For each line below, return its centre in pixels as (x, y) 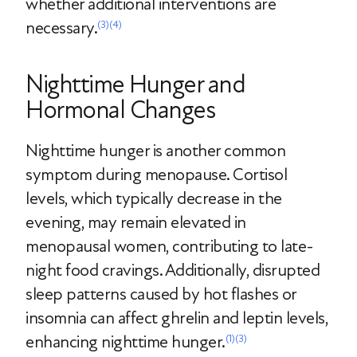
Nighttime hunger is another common (155, 151)
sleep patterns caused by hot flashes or (161, 294)
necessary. (61, 28)
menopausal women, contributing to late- (170, 246)
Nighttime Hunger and (135, 84)
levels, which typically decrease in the (154, 198)
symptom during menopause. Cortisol (156, 175)
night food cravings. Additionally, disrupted (173, 270)
